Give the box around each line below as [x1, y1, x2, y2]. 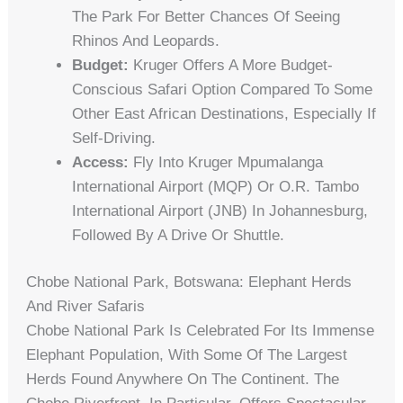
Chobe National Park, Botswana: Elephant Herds [26, 273, 353, 291]
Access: [72, 153, 130, 171]
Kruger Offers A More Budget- [129, 56, 334, 74]
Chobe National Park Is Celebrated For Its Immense [26, 322, 375, 340]
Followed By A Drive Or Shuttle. [72, 226, 285, 244]
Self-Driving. [72, 129, 157, 147]
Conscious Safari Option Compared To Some [72, 80, 373, 98]
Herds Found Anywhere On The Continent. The [26, 371, 340, 389]
